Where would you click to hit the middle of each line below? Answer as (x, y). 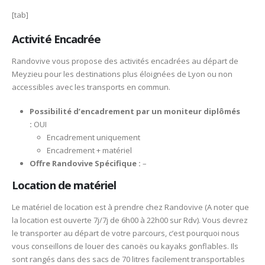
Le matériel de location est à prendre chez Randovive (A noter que (130, 207)
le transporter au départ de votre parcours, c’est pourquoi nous (126, 233)
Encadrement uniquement (94, 137)
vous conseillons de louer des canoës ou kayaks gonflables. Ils (125, 246)
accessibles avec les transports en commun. (91, 87)
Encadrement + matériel (90, 150)
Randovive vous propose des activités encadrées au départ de (125, 61)
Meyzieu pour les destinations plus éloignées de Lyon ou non (122, 74)
